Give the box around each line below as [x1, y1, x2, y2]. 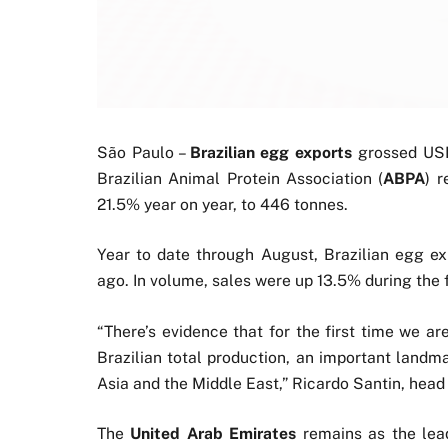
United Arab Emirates [130, 423, 297, 443]
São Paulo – [97, 143, 190, 163]
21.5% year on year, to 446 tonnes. [97, 195, 348, 215]
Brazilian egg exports [189, 143, 358, 163]
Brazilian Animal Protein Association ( [97, 169, 384, 189]
